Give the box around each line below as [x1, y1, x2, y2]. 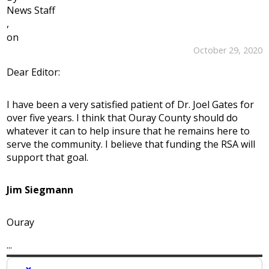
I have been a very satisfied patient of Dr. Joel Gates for [7, 98, 255, 112]
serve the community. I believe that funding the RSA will [7, 138, 256, 151]
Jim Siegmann [7, 183, 74, 197]
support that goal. [7, 151, 89, 165]
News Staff [7, 4, 56, 17]
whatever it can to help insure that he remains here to [7, 124, 250, 138]
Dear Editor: [7, 65, 61, 79]
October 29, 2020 [193, 44, 262, 56]
